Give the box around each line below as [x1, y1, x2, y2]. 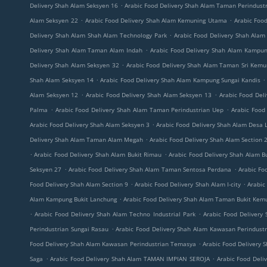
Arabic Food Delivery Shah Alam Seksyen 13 [85, 91, 212, 99]
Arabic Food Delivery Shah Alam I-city [135, 180, 241, 188]
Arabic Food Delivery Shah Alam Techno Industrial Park [35, 210, 195, 218]
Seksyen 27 [30, 165, 62, 173]
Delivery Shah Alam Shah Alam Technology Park [30, 31, 167, 39]
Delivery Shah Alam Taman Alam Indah [30, 46, 143, 54]
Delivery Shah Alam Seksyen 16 [30, 1, 118, 10]
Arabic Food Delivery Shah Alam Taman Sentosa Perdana [68, 165, 232, 173]
